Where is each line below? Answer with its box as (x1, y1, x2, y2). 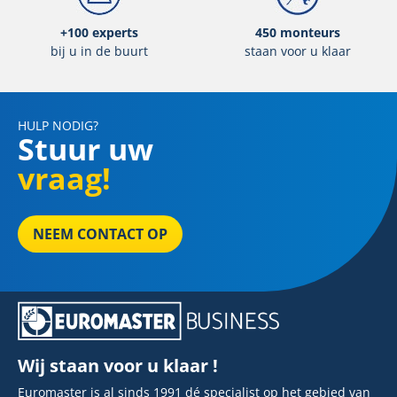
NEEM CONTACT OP (33, 224, 167, 245)
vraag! (18, 158, 111, 199)
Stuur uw (18, 128, 153, 170)
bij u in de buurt (51, 43, 148, 60)
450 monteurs (255, 24, 340, 42)
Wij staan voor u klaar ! (18, 352, 222, 378)
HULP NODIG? (18, 117, 98, 135)
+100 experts (60, 24, 138, 42)
